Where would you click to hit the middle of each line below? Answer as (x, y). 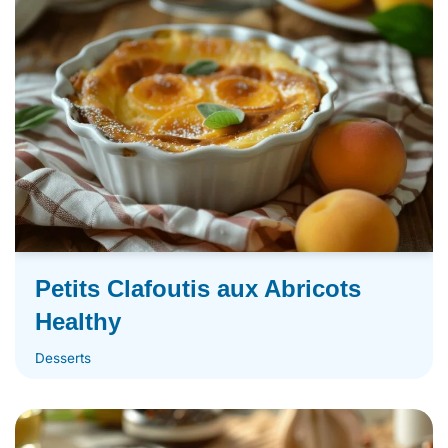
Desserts (63, 357)
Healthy (78, 321)
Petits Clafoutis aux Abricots (198, 288)
